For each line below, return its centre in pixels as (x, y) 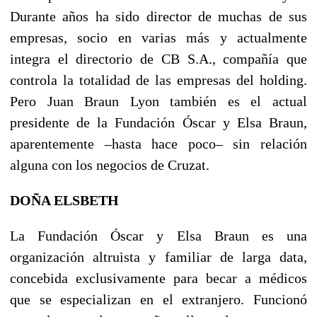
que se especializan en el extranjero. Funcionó (158, 299)
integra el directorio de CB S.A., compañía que (158, 58)
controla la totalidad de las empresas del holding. (158, 80)
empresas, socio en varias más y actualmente (158, 37)
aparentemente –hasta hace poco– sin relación (158, 143)
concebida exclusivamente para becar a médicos (158, 278)
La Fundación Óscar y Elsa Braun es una (158, 235)
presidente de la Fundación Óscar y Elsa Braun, (158, 122)
